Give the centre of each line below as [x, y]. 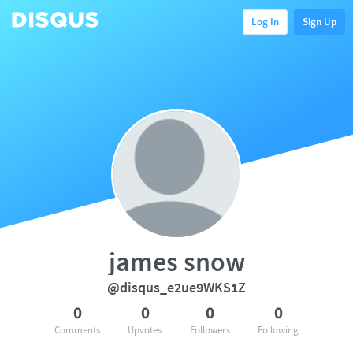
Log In [265, 21]
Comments [77, 330]
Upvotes [145, 330]
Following [278, 330]
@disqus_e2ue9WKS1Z [176, 287]
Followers [210, 330]
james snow [176, 262]
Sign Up [320, 21]
